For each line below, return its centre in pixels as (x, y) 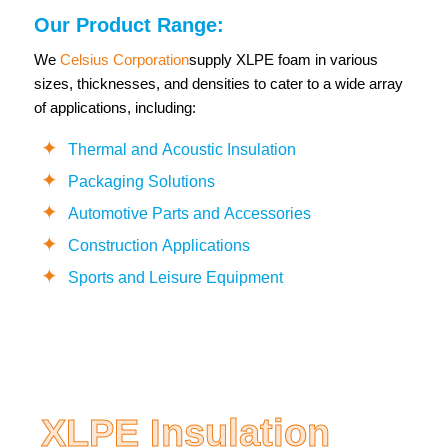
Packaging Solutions (141, 182)
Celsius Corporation (124, 60)
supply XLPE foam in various (283, 60)
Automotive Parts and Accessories (189, 214)
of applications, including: (114, 108)
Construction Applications (158, 246)
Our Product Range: (128, 24)
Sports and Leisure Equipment (175, 278)
